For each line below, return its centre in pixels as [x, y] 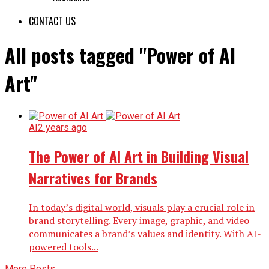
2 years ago [62, 127]
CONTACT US [52, 21]
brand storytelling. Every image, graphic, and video [139, 220]
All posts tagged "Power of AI [120, 55]
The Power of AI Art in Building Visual [139, 156]
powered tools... [64, 246]
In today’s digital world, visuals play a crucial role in [142, 207]
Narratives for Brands [93, 177]
